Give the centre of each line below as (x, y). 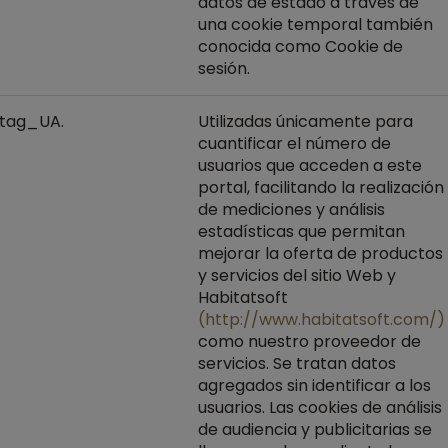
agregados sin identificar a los (314, 385)
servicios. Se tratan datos (297, 363)
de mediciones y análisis (291, 209)
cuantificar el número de (294, 143)
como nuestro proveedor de (309, 341)
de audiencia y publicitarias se (315, 429)
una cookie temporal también (315, 24)
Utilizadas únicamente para (305, 121)
